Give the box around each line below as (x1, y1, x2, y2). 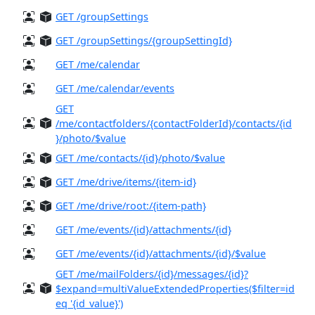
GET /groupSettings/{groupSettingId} (56, 33, 232, 47)
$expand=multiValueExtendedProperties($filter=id (56, 281, 295, 295)
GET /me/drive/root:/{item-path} (56, 198, 206, 212)
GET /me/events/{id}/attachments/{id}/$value (56, 246, 266, 260)
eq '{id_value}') (56, 296, 123, 310)
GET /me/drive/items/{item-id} (56, 174, 196, 188)
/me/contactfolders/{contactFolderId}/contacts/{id (56, 116, 292, 130)
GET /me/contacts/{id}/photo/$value (56, 150, 225, 165)
